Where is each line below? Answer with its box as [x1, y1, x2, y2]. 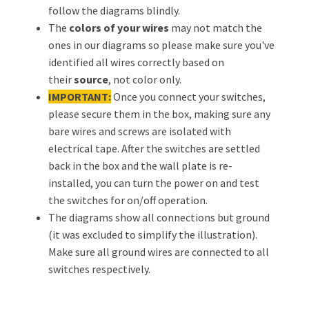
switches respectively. [48, 262, 150, 276]
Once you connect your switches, [111, 90, 266, 103]
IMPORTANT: [48, 90, 111, 103]
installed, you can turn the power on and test [48, 176, 259, 190]
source [74, 72, 108, 86]
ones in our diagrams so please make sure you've [48, 38, 275, 52]
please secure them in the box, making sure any [48, 107, 270, 121]
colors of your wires [69, 21, 169, 34]
